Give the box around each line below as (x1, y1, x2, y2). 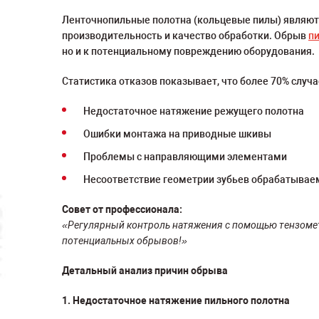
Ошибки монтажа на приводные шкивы (83, 128, 271, 140)
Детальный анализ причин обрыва (62, 265, 228, 276)
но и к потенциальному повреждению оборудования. (62, 46, 315, 57)
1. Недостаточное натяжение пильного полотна (62, 295, 290, 306)
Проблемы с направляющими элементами (83, 151, 287, 162)
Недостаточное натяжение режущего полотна (83, 105, 304, 117)
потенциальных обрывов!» (62, 235, 187, 246)
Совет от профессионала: (62, 204, 182, 215)
